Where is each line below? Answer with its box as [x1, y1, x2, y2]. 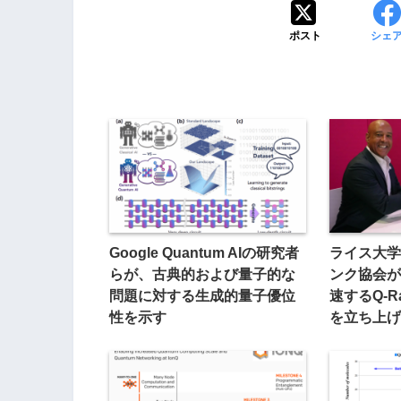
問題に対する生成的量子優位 [109, 287, 295, 304]
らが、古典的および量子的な [109, 266, 295, 283]
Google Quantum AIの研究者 [109, 244, 299, 261]
